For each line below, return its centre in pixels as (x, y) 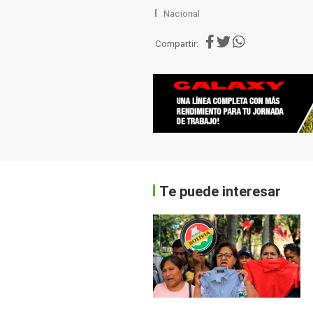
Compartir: (177, 43)
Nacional (182, 13)
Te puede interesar (220, 191)
